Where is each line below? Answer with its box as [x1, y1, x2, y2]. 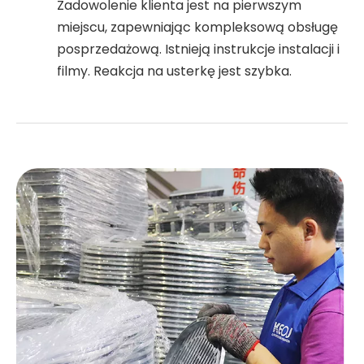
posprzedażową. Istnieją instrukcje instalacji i [57, 40, 340, 59]
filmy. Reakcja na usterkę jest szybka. [57, 62, 292, 81]
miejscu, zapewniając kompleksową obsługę [57, 18, 338, 37]
